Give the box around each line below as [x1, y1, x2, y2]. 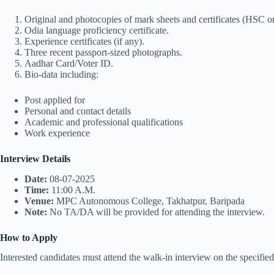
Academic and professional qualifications [24, 116, 183, 127]
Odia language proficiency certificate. [24, 24, 169, 35]
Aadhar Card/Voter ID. [24, 57, 113, 68]
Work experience [24, 127, 90, 138]
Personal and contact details [24, 105, 131, 116]
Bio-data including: [24, 68, 98, 80]
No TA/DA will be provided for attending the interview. [47, 206, 265, 217]
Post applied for [24, 94, 85, 105]
